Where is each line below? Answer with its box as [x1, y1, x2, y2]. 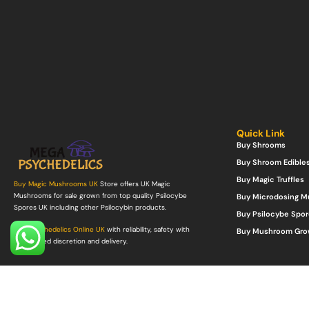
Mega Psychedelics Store [140, 295, 222, 304]
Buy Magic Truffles [236, 174, 304, 184]
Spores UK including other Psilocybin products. [14, 202, 166, 212]
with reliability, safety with [105, 224, 190, 234]
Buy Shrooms [236, 139, 286, 150]
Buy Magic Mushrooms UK [14, 179, 98, 188]
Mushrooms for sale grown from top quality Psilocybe [14, 190, 187, 200]
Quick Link [236, 126, 285, 139]
